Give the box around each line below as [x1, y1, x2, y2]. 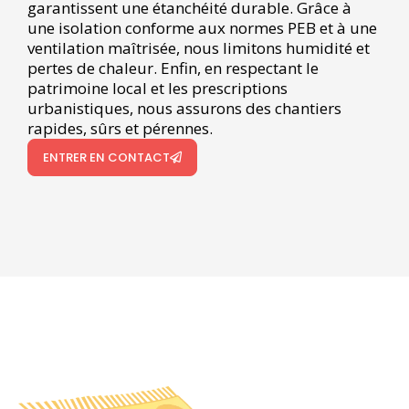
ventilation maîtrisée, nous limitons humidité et [27, 37, 370, 58]
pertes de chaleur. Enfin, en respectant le [27, 57, 319, 79]
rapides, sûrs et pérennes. [27, 117, 213, 139]
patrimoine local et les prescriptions [27, 77, 288, 99]
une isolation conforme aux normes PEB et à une [27, 16, 377, 38]
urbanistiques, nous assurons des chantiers [27, 97, 341, 119]
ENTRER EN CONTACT [43, 148, 170, 166]
